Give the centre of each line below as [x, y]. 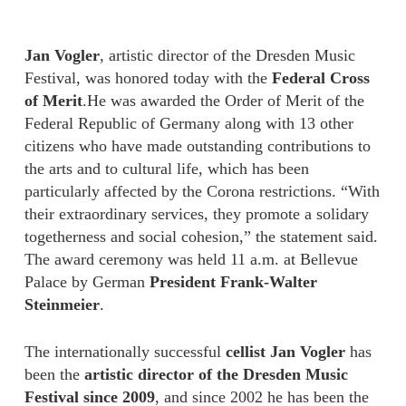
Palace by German [87, 282]
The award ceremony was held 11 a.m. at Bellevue [191, 259]
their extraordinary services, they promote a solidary [196, 214]
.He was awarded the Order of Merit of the [223, 101]
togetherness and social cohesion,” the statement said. [201, 237]
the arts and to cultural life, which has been [166, 169]
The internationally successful [125, 352]
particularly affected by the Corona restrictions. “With [202, 191]
